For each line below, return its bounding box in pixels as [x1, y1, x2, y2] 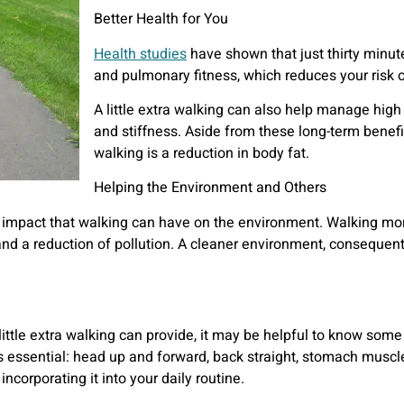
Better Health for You [94, 8, 228, 31]
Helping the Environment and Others [94, 177, 326, 199]
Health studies [94, 42, 187, 65]
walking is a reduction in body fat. [94, 142, 309, 165]
